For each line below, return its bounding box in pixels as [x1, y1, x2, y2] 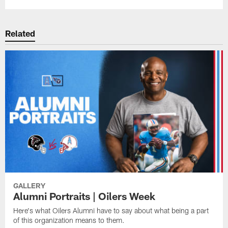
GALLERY [13, 181, 46, 190]
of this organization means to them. [13, 215, 125, 224]
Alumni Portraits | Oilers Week [13, 189, 156, 202]
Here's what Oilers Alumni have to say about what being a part [13, 206, 209, 215]
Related [5, 28, 36, 39]
